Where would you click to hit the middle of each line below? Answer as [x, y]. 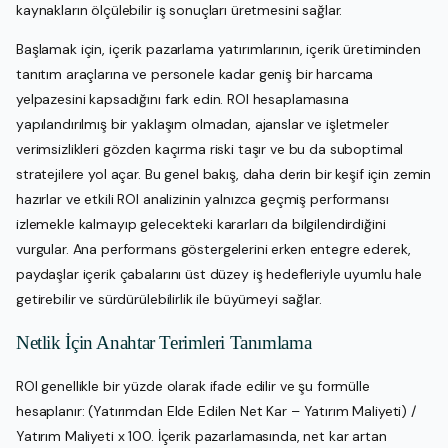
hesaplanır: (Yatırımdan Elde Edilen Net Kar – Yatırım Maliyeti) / [216, 410]
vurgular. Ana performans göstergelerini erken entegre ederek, [213, 248]
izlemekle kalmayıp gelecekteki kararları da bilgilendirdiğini [201, 223]
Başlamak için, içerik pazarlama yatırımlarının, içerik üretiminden [218, 48]
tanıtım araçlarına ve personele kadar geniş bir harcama [195, 73]
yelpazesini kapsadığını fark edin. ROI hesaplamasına [182, 98]
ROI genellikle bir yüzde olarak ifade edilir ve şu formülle [193, 385]
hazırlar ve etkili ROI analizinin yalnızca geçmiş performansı [202, 198]
